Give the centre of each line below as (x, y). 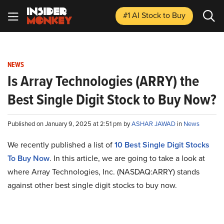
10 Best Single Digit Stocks (162, 145)
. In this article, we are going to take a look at (127, 158)
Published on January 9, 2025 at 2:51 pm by (69, 124)
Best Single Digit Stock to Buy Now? (112, 99)
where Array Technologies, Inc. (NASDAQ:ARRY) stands (103, 172)
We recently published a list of (61, 145)
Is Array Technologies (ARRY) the (103, 81)
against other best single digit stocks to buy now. (92, 185)
